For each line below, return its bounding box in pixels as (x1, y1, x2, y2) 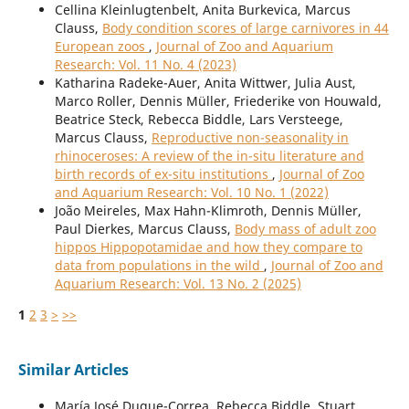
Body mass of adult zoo (234, 220, 376, 238)
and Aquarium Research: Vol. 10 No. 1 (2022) (54, 184, 329, 202)
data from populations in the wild (54, 257, 264, 275)
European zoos (54, 37, 149, 56)
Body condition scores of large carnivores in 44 (101, 19, 389, 37)
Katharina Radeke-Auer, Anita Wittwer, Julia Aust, (54, 74, 356, 92)
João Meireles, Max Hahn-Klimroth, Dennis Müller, (54, 202, 362, 220)
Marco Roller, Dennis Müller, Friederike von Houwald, (54, 92, 382, 110)
